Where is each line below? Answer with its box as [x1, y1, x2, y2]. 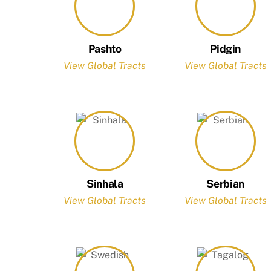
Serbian [206, 177, 244, 190]
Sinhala [86, 177, 123, 190]
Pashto [88, 42, 122, 55]
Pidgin [210, 42, 241, 55]
